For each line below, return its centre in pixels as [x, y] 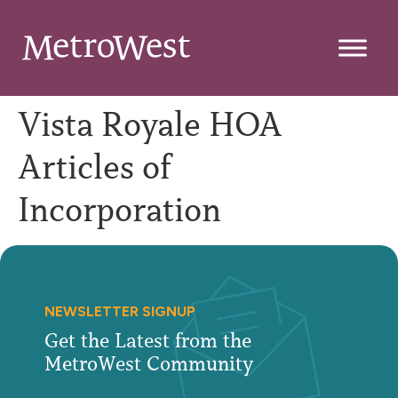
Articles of [94, 167]
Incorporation [119, 210]
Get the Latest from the [157, 341]
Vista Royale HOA [150, 124]
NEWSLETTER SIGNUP [120, 311]
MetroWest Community [149, 364]
